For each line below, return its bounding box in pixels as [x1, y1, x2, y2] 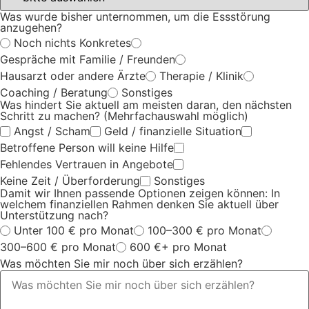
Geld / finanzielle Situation [104, 124, 241, 139]
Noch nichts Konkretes [14, 36, 131, 50]
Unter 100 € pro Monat [14, 223, 134, 238]
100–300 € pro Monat [148, 223, 261, 238]
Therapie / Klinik [159, 69, 243, 83]
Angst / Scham [14, 124, 90, 139]
